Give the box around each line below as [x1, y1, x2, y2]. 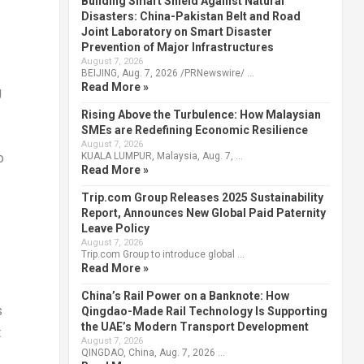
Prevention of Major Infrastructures [80, 40, 274, 54]
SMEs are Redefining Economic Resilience [80, 123, 308, 136]
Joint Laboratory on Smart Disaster [80, 24, 272, 38]
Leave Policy [80, 221, 149, 235]
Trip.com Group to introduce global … [80, 248, 245, 260]
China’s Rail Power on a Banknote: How [80, 288, 289, 302]
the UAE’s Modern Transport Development [80, 319, 309, 333]
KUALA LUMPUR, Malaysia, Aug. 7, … [80, 149, 243, 162]
